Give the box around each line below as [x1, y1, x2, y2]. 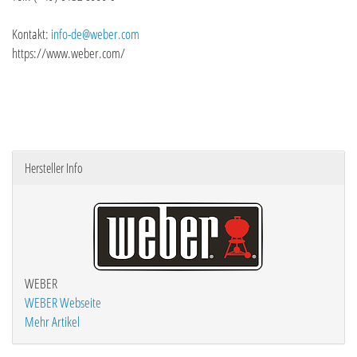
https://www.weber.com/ [12, 44, 125, 62]
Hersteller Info [25, 159, 83, 177]
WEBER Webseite [25, 293, 101, 312]
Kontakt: [12, 25, 51, 43]
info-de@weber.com [51, 25, 139, 43]
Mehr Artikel [25, 312, 80, 331]
